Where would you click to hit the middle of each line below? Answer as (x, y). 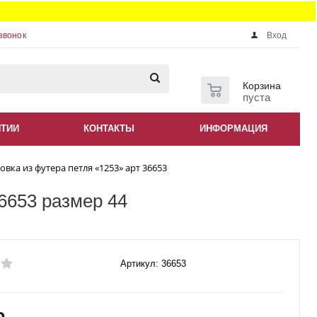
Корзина (262, 86)
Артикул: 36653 (153, 264)
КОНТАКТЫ (109, 128)
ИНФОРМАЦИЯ (234, 128)
